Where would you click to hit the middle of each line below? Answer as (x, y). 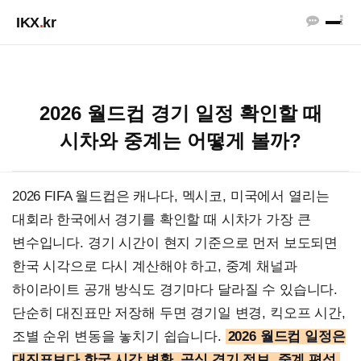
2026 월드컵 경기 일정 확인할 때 (180, 113)
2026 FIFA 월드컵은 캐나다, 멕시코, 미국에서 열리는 (171, 196)
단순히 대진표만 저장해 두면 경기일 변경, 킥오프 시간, (179, 313)
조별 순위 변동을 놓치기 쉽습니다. (119, 336)
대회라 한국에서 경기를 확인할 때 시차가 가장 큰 (162, 220)
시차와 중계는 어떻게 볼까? (180, 141)
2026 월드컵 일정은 (286, 336)
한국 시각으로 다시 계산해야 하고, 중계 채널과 (155, 266)
